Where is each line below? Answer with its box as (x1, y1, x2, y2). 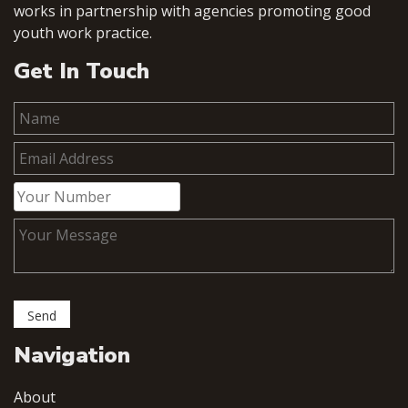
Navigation (14, 341, 130, 371)
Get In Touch (14, 56, 149, 87)
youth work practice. (14, 23, 152, 44)
